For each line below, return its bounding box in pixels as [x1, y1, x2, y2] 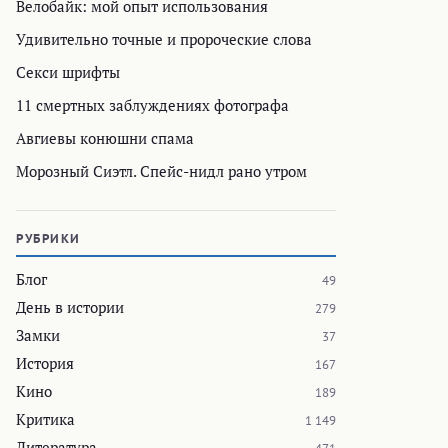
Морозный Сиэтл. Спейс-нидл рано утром [16, 161, 307, 182]
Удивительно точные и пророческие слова [16, 29, 312, 50]
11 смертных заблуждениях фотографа [16, 95, 289, 116]
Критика [16, 409, 75, 430]
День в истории [16, 297, 124, 318]
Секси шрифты [16, 62, 120, 83]
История [16, 353, 74, 374]
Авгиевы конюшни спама [16, 128, 194, 149]
